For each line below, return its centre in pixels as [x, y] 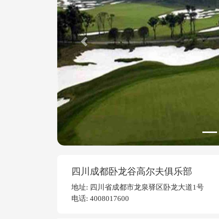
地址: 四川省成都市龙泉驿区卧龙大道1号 [138, 187]
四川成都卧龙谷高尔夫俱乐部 [132, 171]
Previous [99, 47]
